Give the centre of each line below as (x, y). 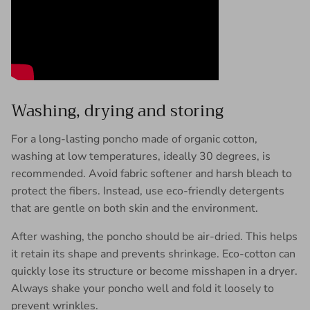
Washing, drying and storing (117, 110)
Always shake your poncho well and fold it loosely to (143, 288)
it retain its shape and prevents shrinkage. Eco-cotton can (153, 254)
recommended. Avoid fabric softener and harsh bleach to (152, 173)
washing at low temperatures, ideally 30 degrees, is (141, 156)
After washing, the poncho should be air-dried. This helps (154, 236)
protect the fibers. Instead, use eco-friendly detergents (148, 191)
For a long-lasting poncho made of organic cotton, (134, 139)
